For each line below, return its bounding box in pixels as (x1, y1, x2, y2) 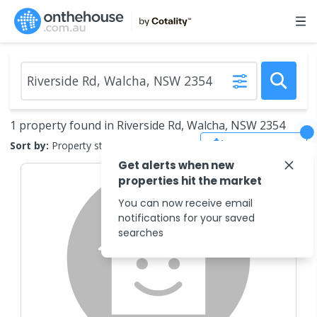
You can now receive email (118, 196, 253, 210)
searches (118, 226, 163, 240)
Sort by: (10, 138, 49, 152)
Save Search (232, 138, 296, 152)
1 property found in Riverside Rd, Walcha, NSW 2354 (10, 117, 285, 133)
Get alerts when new (118, 158, 234, 173)
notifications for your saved (118, 211, 255, 225)
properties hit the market (118, 173, 262, 188)
